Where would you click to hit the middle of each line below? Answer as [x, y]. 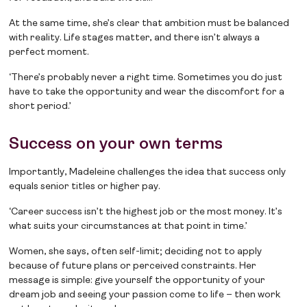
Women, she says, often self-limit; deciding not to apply [136, 252]
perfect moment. [49, 53]
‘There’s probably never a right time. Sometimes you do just [146, 78]
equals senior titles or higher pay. [85, 187]
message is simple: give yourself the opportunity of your [137, 281]
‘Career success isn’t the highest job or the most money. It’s [146, 212]
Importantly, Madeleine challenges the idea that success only [148, 173]
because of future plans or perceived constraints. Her [133, 267]
